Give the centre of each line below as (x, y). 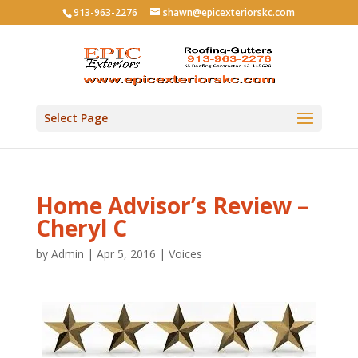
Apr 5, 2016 (126, 254)
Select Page (76, 118)
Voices (185, 254)
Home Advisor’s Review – (172, 205)
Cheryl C (81, 228)
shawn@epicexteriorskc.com (229, 12)
